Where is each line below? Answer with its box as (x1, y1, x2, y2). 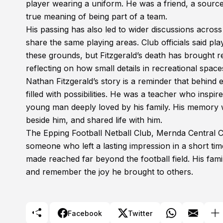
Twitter (128, 209, 152, 218)
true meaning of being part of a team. (26, 11, 167, 21)
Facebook (68, 209, 102, 218)
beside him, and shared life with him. (26, 115, 162, 125)
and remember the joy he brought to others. (26, 167, 193, 177)
